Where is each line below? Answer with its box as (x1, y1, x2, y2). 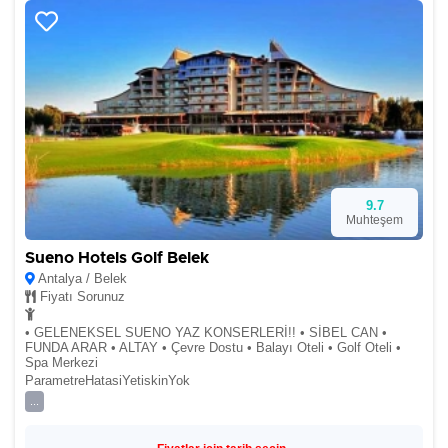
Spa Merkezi (25, 355, 98, 370)
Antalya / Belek (35, 271, 127, 286)
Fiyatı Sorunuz (36, 289, 125, 304)
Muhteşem (346, 213, 403, 227)
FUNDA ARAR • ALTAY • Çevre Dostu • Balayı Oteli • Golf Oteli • (25, 340, 401, 355)
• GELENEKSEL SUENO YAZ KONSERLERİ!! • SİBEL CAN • (25, 325, 387, 340)
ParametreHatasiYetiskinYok (25, 373, 190, 388)
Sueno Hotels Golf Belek (25, 250, 209, 266)
